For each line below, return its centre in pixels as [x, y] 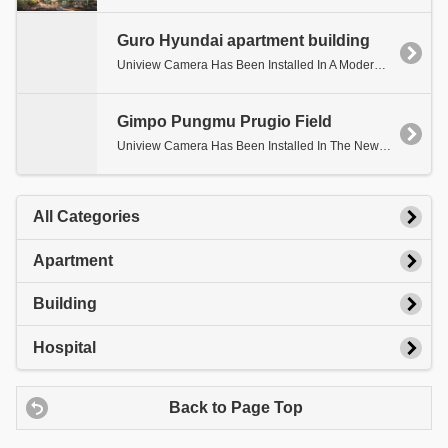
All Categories [86, 217]
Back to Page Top [236, 407]
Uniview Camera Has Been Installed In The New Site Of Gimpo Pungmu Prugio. [385, 146]
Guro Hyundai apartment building [243, 40]
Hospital [64, 347]
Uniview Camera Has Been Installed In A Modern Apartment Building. [380, 65]
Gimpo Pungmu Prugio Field [224, 122]
